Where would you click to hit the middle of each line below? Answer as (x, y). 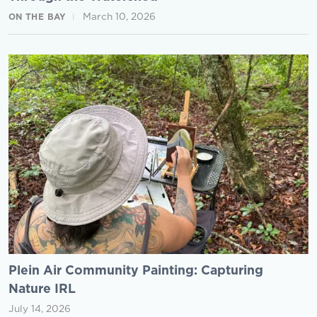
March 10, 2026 (119, 16)
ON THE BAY (38, 16)
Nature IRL (42, 289)
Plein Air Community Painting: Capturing (136, 270)
